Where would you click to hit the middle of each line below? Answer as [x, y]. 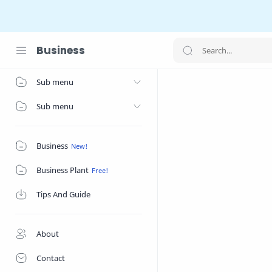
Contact [51, 258]
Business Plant [63, 170]
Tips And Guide [63, 194]
